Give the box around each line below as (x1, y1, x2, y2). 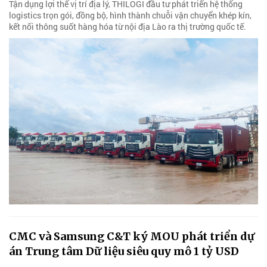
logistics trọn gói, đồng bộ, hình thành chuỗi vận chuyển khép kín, (9, 10, 252, 21)
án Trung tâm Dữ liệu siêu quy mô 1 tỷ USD (9, 244, 239, 259)
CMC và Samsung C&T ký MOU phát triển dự (9, 229, 254, 244)
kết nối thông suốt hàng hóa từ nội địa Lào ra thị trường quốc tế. (9, 21, 246, 33)
